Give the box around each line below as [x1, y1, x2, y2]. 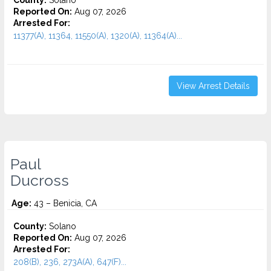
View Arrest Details [177, 81, 250, 91]
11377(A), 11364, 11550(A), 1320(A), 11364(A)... [13, 31, 182, 41]
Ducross [10, 171, 69, 189]
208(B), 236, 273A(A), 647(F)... [13, 257, 126, 267]
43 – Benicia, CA [31, 198, 97, 208]
